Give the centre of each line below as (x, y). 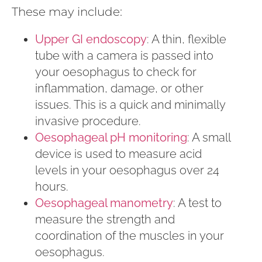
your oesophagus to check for (116, 72)
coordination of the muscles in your (130, 236)
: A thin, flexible (187, 39)
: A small (209, 138)
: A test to (197, 203)
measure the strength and (105, 220)
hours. (52, 187)
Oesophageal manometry (104, 203)
